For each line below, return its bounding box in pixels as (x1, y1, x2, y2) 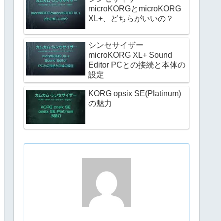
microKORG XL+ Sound (88, 50, 172, 59)
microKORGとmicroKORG (88, 4, 181, 13)
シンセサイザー (88, 40, 144, 49)
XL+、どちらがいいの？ (88, 14, 174, 23)
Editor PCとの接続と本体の (88, 60, 185, 69)
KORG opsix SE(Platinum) (88, 89, 181, 98)
